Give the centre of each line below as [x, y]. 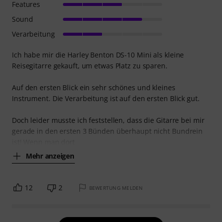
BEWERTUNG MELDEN [116, 188]
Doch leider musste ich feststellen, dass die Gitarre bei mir [108, 120]
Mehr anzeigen [50, 156]
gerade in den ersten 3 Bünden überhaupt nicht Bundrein [108, 131]
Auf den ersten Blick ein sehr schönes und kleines [94, 87]
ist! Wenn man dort [44, 142]
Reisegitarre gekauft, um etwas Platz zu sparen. [90, 65]
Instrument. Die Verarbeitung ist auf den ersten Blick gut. [106, 98]
